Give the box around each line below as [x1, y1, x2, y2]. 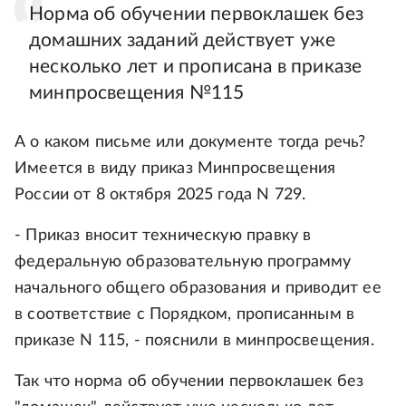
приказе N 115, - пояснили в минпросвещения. [14, 333, 374, 350]
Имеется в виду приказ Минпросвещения [14, 160, 336, 178]
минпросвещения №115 [29, 83, 245, 103]
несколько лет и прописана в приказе [29, 57, 362, 77]
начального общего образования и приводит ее [14, 280, 382, 297]
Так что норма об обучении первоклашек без [14, 373, 364, 391]
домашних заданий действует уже [29, 31, 336, 51]
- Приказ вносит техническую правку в [14, 227, 312, 245]
